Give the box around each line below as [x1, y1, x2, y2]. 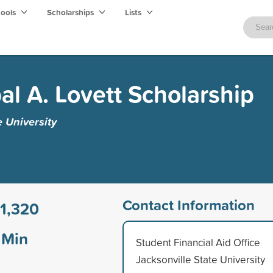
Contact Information [122, 194, 255, 215]
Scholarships [47, 6, 96, 18]
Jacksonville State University [135, 252, 265, 266]
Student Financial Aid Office [135, 235, 260, 249]
